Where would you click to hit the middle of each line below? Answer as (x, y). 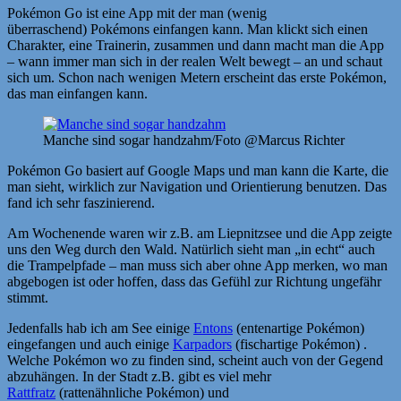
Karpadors (202, 345)
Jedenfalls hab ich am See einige (100, 328)
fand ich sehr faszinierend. (81, 203)
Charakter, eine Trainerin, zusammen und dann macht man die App (196, 46)
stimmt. (28, 298)
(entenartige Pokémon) (299, 328)
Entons (213, 328)
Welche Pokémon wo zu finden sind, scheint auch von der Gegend (195, 361)
